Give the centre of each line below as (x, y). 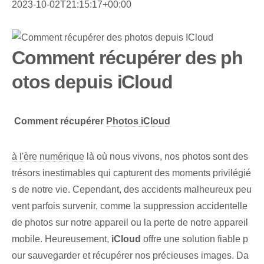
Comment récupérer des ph (128, 58)
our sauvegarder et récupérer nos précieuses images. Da (130, 256)
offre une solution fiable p (194, 239)
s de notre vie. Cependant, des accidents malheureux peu (132, 190)
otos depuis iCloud (92, 82)
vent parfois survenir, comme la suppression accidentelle (130, 206)
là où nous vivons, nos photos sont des (166, 157)
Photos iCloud (138, 121)
